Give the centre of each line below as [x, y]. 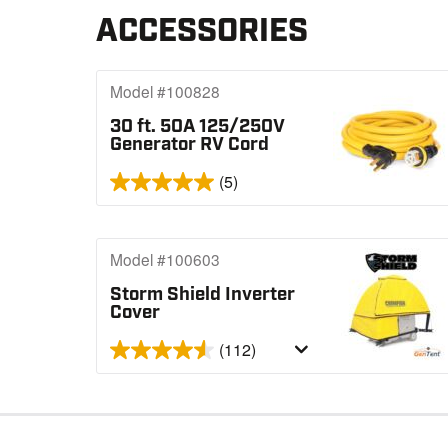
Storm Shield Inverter [203, 294]
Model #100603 [165, 259]
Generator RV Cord [190, 144]
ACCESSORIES [202, 32]
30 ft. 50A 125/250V [198, 126]
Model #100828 [165, 91]
